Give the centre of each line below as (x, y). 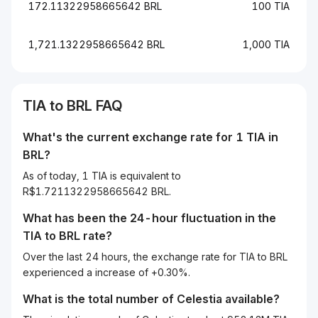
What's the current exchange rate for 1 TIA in (150, 137)
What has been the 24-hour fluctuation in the (149, 218)
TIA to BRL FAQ (73, 106)
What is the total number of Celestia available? (151, 299)
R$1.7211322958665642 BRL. (97, 191)
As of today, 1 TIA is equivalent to (102, 176)
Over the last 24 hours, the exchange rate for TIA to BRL (155, 257)
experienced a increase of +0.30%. (106, 272)
